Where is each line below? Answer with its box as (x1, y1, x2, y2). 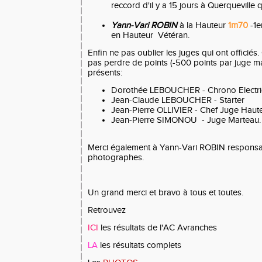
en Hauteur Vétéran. (111, 30, 192, 40)
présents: (88, 68, 122, 78)
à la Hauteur (180, 20, 228, 30)
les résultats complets (98, 240, 181, 250)
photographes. (88, 153, 144, 163)
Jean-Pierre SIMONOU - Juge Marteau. (111, 115, 261, 125)
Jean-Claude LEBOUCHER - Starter (111, 95, 244, 105)
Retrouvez (88, 205, 126, 215)
